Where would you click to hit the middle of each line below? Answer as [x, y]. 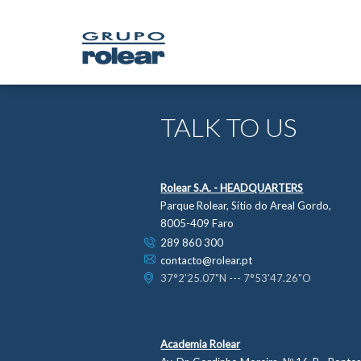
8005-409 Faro [197, 223]
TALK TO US [229, 127]
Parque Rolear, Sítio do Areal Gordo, [246, 205]
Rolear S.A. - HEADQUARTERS [232, 188]
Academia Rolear [201, 344]
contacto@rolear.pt [207, 260]
